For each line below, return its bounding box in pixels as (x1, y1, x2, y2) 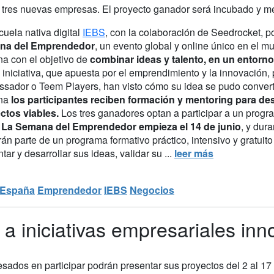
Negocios (130, 182, 174, 197)
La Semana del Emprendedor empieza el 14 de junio (1, 119, 241, 133)
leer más (174, 146, 213, 160)
